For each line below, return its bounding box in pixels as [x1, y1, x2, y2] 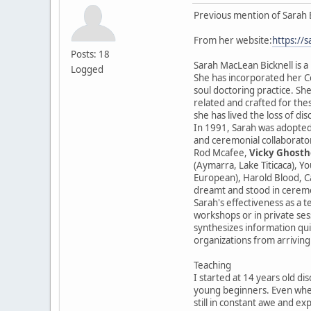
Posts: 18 [71, 47, 110, 60]
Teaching [194, 258, 231, 271]
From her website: [194, 33, 272, 47]
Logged [71, 62, 103, 76]
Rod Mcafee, [194, 146, 249, 159]
